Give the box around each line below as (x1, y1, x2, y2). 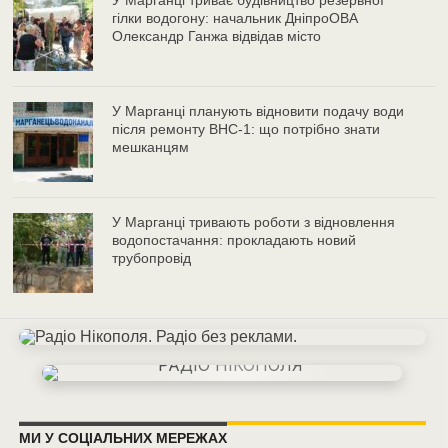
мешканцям (112, 139, 190, 156)
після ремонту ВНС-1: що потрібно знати (112, 121, 381, 138)
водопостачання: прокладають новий (112, 232, 357, 249)
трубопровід (112, 250, 192, 267)
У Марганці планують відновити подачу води (112, 103, 405, 120)
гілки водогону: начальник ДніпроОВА (112, 10, 359, 27)
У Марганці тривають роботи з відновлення (112, 214, 396, 231)
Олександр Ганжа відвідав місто (112, 28, 322, 45)
